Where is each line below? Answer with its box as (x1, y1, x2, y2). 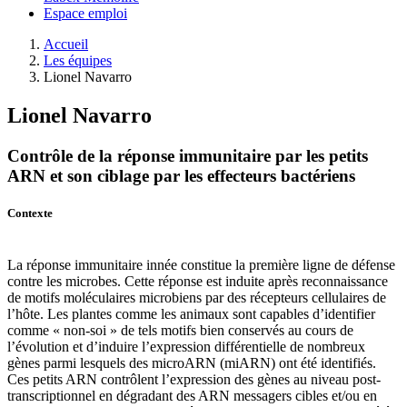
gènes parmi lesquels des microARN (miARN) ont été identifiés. (7, 355, 376, 372)
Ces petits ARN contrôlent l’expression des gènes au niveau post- (7, 372, 381, 388)
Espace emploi (44, 5, 127, 22)
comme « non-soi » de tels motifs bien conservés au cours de (7, 323, 353, 339)
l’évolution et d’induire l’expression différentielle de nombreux (7, 339, 365, 355)
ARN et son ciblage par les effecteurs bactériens (7, 165, 355, 185)
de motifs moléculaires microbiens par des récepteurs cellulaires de (7, 290, 386, 306)
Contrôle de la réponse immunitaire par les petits (7, 145, 368, 165)
